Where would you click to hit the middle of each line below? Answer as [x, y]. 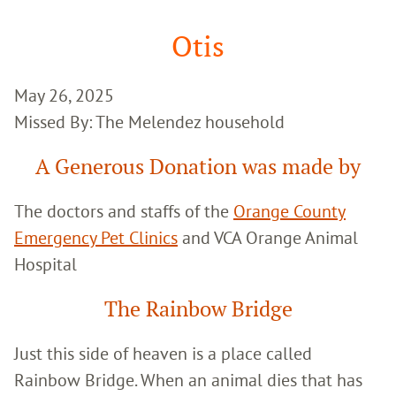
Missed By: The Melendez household [149, 121]
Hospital [46, 263]
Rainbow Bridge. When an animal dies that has [188, 379]
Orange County [289, 210]
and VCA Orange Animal [268, 237]
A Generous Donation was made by [198, 166]
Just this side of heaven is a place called [163, 353]
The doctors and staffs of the [124, 210]
